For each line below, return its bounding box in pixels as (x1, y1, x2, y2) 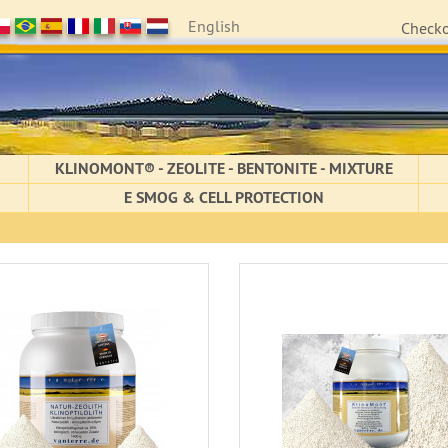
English (187, 16, 240, 36)
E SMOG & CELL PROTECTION (123, 187, 324, 208)
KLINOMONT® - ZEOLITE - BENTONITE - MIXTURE (54, 158, 393, 179)
